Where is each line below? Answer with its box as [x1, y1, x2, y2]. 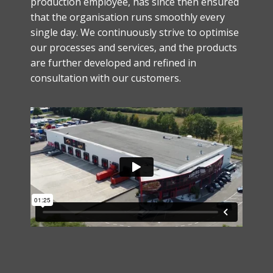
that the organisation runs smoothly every [30, 10, 225, 24]
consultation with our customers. [30, 71, 181, 85]
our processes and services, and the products [30, 41, 237, 54]
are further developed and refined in [30, 56, 196, 69]
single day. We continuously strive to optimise [30, 26, 239, 39]
